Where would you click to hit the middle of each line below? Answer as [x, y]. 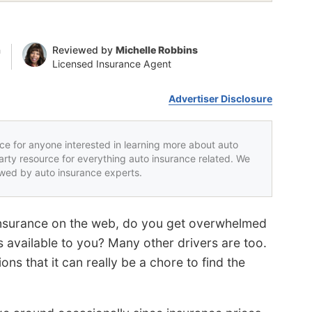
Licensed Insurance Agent [111, 63]
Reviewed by [84, 49]
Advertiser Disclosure [221, 98]
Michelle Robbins [156, 49]
